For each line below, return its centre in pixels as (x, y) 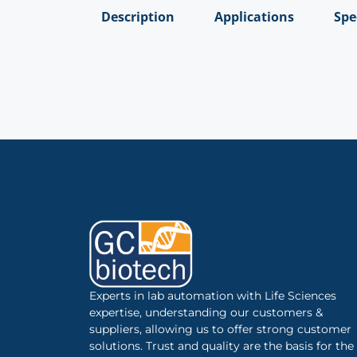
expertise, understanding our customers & (206, 313)
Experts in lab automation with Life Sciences (213, 296)
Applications (254, 16)
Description (138, 16)
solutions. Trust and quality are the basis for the (222, 346)
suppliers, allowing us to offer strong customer (220, 330)
